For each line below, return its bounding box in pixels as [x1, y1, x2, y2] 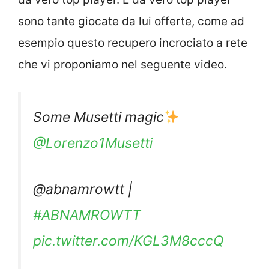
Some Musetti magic [33, 109, 164, 126]
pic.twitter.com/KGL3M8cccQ [33, 232, 224, 250]
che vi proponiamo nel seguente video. [18, 57, 227, 71]
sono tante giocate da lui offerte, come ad [18, 14, 244, 28]
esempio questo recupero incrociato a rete [18, 35, 247, 50]
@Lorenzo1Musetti [33, 134, 153, 152]
